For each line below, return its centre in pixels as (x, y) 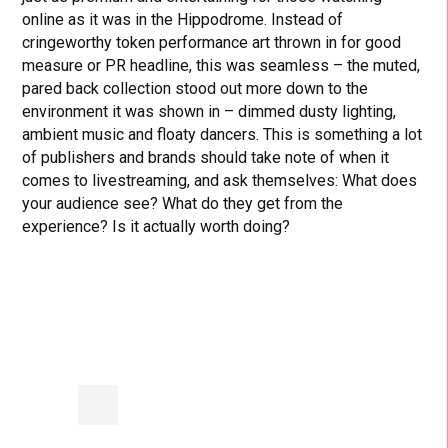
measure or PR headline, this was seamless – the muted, (221, 65)
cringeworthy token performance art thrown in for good (212, 42)
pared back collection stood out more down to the (195, 88)
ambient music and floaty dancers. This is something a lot (222, 134)
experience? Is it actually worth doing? (156, 226)
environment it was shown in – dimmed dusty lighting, (209, 111)
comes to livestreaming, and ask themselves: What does (220, 180)
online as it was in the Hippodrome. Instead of (183, 19)
